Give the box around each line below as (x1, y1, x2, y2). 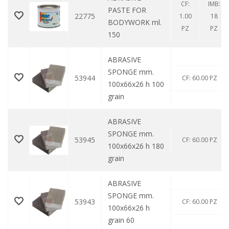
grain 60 (108, 215, 134, 225)
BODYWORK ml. (108, 17, 162, 28)
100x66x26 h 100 (108, 79, 164, 89)
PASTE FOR (108, 5, 146, 15)
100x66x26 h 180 (108, 141, 164, 151)
